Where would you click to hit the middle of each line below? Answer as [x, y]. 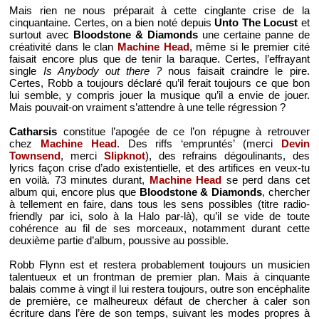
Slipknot [124, 155]
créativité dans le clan [63, 46]
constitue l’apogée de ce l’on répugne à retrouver [183, 131]
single [26, 70]
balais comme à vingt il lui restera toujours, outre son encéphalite [159, 288]
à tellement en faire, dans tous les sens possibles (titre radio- [159, 204]
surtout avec [41, 34]
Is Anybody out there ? [103, 70]
